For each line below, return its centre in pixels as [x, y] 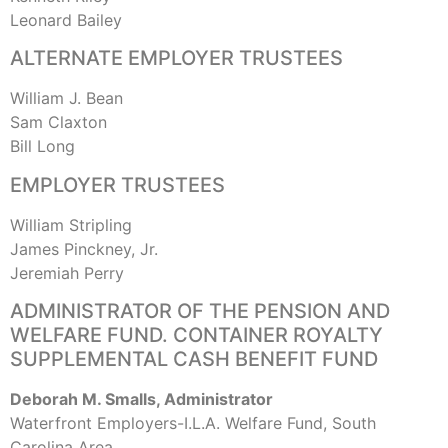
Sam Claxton [58, 122]
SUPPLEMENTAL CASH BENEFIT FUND [194, 359]
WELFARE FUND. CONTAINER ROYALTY [196, 335]
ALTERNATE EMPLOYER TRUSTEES [176, 58]
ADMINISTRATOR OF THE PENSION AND [200, 311]
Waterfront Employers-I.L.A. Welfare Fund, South [193, 423]
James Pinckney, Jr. [84, 248]
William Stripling [71, 224]
